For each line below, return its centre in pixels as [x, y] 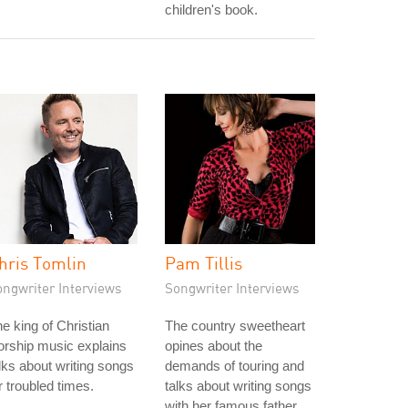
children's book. [211, 10]
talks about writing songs [238, 386]
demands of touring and [235, 366]
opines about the [214, 346]
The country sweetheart [235, 326]
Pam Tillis [204, 263]
